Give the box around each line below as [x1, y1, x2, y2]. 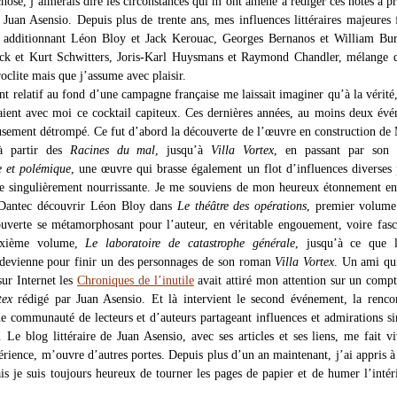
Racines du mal [69, 143, 156, 158]
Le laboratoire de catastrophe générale [85, 236, 295, 251]
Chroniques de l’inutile [77, 273, 194, 288]
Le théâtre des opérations [176, 198, 307, 214]
